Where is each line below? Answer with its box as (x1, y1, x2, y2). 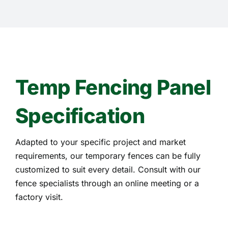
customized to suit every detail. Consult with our (15, 164, 201, 175)
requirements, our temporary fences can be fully (15, 150, 201, 161)
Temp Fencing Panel (15, 74, 211, 100)
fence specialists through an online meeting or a (15, 178, 199, 188)
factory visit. (15, 191, 63, 202)
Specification (15, 103, 145, 128)
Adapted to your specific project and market (15, 136, 186, 147)
